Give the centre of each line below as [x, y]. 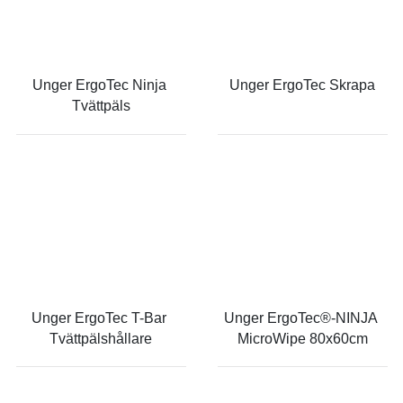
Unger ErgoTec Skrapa [302, 85]
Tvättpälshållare [101, 338]
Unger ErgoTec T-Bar [101, 318]
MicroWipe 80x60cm [302, 338]
